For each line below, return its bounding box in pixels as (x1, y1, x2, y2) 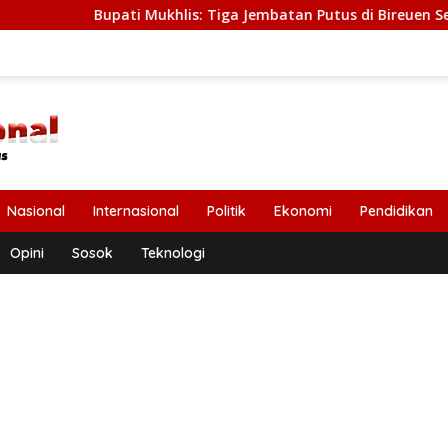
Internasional (93, 202, 179, 220)
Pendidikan (360, 202, 433, 220)
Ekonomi (274, 202, 332, 220)
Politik (207, 202, 246, 220)
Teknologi (141, 244, 205, 262)
